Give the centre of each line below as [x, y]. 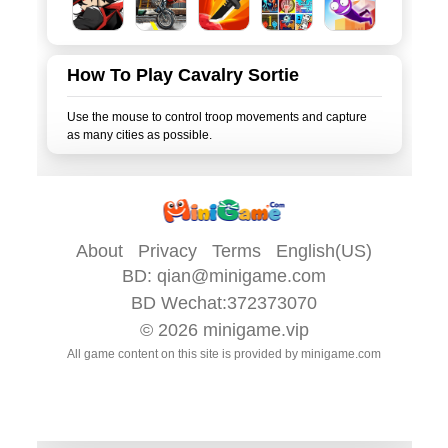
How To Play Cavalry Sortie [182, 75]
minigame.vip [255, 330]
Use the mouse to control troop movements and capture [216, 117]
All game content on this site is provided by [184, 354]
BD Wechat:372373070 [224, 303]
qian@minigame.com [241, 276]
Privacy [167, 251]
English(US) [324, 251]
